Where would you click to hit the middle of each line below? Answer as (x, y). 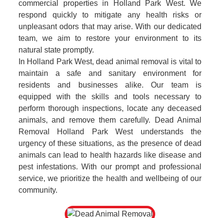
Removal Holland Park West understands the (110, 132)
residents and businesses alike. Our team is (110, 85)
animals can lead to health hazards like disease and (110, 155)
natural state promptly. (56, 50)
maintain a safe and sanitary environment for (110, 73)
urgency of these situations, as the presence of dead (110, 143)
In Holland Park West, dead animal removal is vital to (110, 62)
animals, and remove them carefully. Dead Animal (110, 120)
